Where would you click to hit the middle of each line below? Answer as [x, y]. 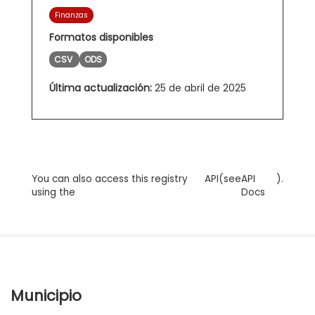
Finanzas [71, 15]
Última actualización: [101, 88]
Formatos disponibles [101, 37]
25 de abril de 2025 [199, 88]
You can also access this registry [110, 179]
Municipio [46, 295]
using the [53, 192]
